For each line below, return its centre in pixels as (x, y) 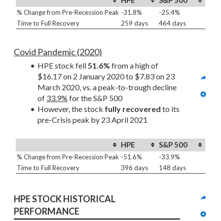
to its (170, 109)
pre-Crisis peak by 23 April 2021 (92, 120)
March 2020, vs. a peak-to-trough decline (107, 87)
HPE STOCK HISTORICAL (65, 199)
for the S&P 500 (95, 98)
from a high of (134, 65)
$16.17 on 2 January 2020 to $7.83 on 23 (106, 76)
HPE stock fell (62, 65)
